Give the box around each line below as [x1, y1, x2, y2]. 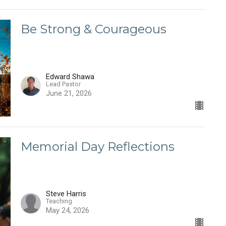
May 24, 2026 [45, 206, 89, 215]
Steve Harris [45, 189, 86, 199]
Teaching [45, 197, 72, 205]
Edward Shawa [45, 72, 94, 81]
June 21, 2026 [45, 88, 92, 98]
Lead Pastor [45, 80, 81, 88]
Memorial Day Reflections [20, 139, 175, 154]
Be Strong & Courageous [20, 22, 166, 37]
